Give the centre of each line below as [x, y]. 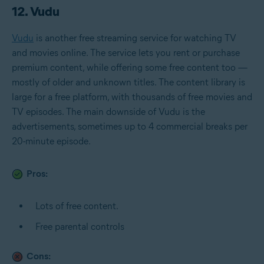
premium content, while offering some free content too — [130, 67]
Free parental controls [80, 226]
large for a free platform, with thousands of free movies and [132, 97]
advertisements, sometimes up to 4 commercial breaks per [130, 126]
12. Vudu [36, 11]
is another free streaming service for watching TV [135, 38]
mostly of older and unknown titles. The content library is [128, 82]
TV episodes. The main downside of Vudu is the [108, 111]
